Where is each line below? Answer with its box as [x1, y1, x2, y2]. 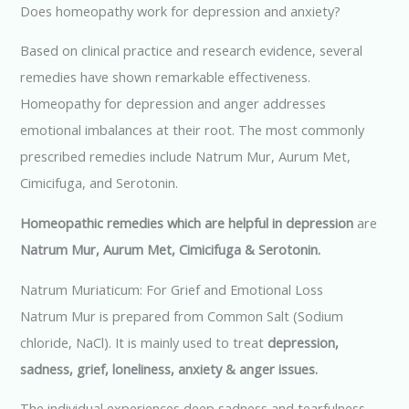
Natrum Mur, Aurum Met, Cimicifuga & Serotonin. [20, 240, 321, 258]
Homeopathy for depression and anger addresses [20, 94, 327, 113]
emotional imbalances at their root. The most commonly [20, 121, 365, 140]
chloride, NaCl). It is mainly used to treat [20, 332, 268, 351]
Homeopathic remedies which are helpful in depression [20, 214, 354, 232]
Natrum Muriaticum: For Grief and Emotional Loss [20, 279, 324, 299]
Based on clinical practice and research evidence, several [20, 41, 363, 60]
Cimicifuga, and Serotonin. [20, 173, 179, 193]
